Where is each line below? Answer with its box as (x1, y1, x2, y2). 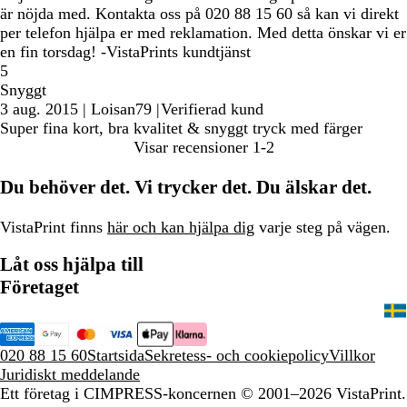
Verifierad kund (161, 100, 263, 119)
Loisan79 (91, 100, 152, 119)
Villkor (329, 346, 375, 365)
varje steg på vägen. (254, 218, 391, 237)
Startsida (87, 346, 144, 365)
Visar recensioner (133, 138, 248, 157)
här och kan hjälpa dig (107, 218, 254, 237)
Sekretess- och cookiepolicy (144, 346, 329, 365)
